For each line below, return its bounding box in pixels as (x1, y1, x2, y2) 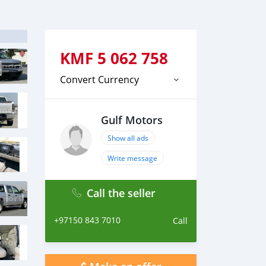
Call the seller (86, 186, 156, 200)
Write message (107, 153, 157, 163)
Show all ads (107, 133, 148, 142)
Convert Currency (60, 73, 139, 86)
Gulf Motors (101, 113, 163, 127)
